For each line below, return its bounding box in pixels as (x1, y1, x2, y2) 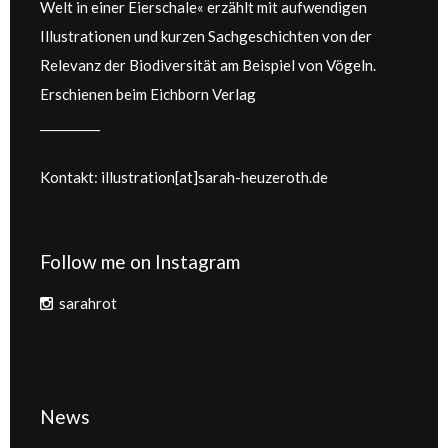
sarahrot (59, 293, 117, 312)
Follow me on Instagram (40, 249, 240, 273)
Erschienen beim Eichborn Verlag (40, 84, 256, 103)
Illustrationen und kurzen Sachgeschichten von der (40, 26, 372, 45)
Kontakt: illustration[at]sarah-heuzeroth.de (40, 167, 328, 186)
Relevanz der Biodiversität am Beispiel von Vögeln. (40, 55, 376, 74)
